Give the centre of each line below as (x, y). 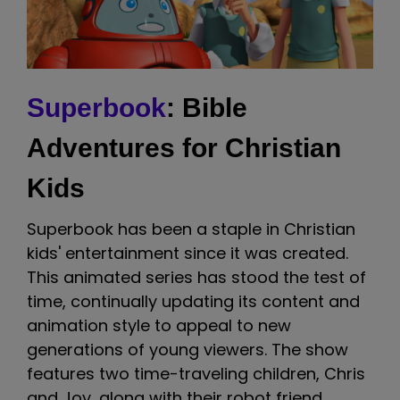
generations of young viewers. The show (187, 350)
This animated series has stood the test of (196, 277)
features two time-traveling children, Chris (196, 374)
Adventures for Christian (184, 147)
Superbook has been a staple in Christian (191, 229)
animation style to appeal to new (159, 325)
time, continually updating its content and (193, 301)
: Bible (207, 107)
